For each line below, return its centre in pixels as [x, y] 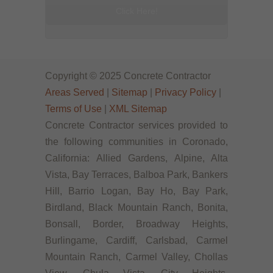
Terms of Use [73, 109]
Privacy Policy [186, 93]
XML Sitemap [138, 109]
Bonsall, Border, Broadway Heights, [136, 224]
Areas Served [75, 93]
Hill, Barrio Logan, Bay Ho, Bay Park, [136, 191]
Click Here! [136, 11]
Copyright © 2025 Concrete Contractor [128, 76]
